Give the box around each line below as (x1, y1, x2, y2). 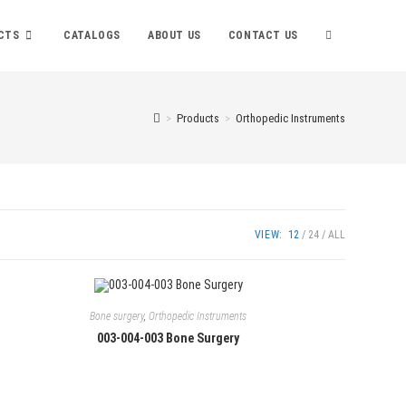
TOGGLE (324, 27, 365, 42)
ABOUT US (147, 29, 201, 42)
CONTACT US (227, 29, 298, 42)
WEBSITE (324, 99, 371, 113)
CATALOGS (63, 29, 121, 42)
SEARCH (324, 170, 367, 185)
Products (176, 111, 219, 125)
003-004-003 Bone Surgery (97, 331, 240, 346)
